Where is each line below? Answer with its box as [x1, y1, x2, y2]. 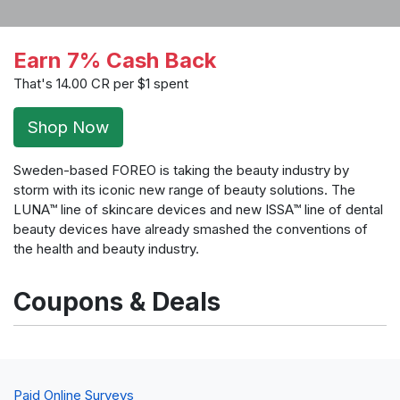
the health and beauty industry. [13, 240, 199, 258]
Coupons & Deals [13, 287, 221, 318]
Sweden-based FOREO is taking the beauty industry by [13, 162, 349, 179]
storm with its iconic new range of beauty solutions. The [13, 181, 355, 199]
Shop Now [28, 116, 109, 137]
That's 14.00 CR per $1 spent [13, 75, 188, 93]
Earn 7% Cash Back [13, 47, 216, 74]
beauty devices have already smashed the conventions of [13, 221, 368, 238]
